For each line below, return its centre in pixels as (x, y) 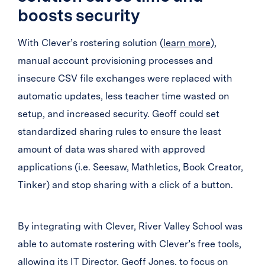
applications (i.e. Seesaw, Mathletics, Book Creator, (130, 167)
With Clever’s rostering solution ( (91, 43)
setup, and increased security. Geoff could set (119, 114)
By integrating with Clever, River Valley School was (130, 226)
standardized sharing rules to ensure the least (119, 132)
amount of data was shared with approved (112, 149)
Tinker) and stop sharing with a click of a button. (125, 185)
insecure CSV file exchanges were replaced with (125, 78)
